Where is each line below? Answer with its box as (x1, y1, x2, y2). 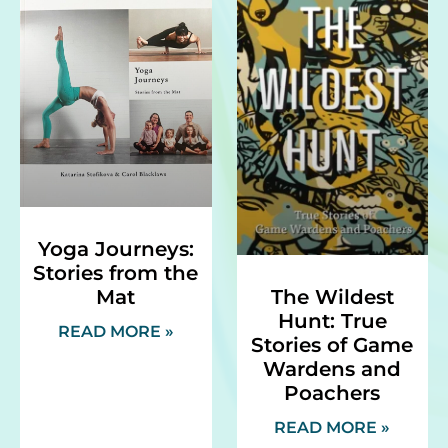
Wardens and (263, 357, 402, 382)
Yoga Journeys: (37, 237, 194, 262)
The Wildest (270, 285, 394, 310)
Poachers (284, 381, 381, 406)
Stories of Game (251, 333, 414, 358)
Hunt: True (277, 309, 387, 334)
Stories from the (33, 261, 199, 286)
